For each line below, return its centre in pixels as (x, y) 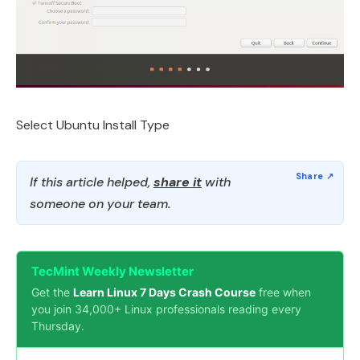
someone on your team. (100, 204)
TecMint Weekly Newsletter (112, 271)
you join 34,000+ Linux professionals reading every (166, 309)
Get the (52, 292)
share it (178, 182)
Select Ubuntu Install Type (93, 125)
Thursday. (58, 326)
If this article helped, (92, 182)
